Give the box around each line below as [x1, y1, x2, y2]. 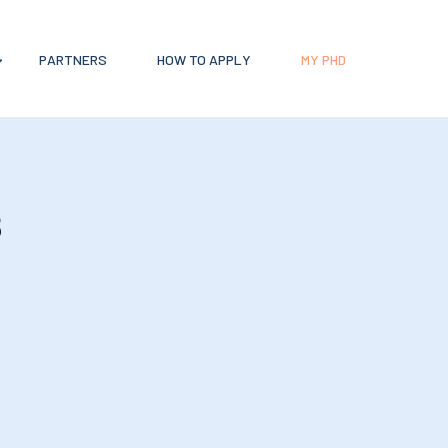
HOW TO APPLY [156, 50, 251, 68]
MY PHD [300, 50, 346, 68]
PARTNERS [38, 50, 107, 68]
